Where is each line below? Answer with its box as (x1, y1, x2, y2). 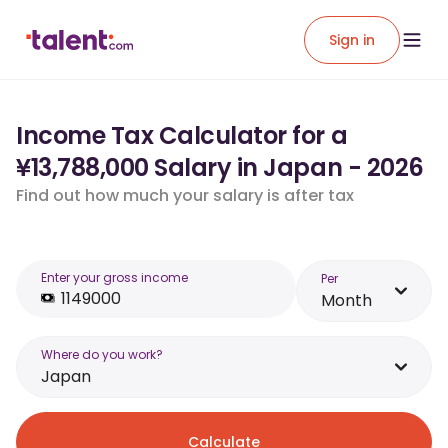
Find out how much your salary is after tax (16, 184, 354, 207)
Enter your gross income (41, 269, 188, 286)
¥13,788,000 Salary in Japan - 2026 (16, 151, 424, 184)
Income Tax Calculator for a (16, 119, 348, 152)
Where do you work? (41, 346, 163, 363)
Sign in (329, 29, 375, 50)
